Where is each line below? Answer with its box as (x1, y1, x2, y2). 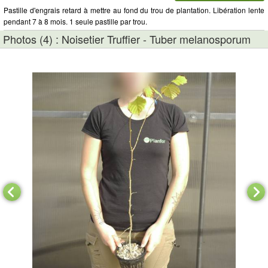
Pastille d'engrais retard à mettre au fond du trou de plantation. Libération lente (4, 5, 264, 15)
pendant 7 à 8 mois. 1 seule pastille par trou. (4, 16, 147, 26)
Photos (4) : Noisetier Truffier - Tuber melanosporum (3, 31, 251, 47)
